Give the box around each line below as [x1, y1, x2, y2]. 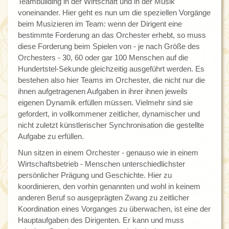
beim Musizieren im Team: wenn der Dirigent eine [18, 19, 182, 29]
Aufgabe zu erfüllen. [18, 132, 84, 141]
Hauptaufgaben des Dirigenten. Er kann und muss [18, 216, 184, 225]
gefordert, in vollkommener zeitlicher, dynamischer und [18, 109, 200, 119]
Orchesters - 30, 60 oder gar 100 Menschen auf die [18, 53, 188, 62]
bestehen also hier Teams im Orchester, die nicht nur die [18, 76, 205, 85]
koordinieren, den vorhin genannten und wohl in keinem [18, 182, 200, 191]
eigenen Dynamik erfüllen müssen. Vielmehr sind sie [18, 98, 193, 107]
